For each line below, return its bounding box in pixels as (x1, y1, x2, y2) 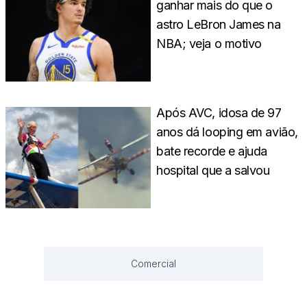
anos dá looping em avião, (156, 125, 298, 140)
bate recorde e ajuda (156, 144, 268, 159)
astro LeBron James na (156, 16, 281, 32)
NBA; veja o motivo (156, 36, 262, 51)
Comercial (131, 258, 176, 270)
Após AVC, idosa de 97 (156, 106, 282, 121)
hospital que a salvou (156, 163, 270, 178)
